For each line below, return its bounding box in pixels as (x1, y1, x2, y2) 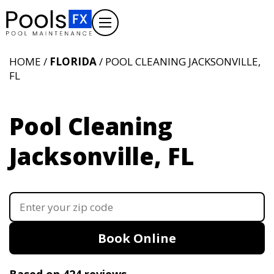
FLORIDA (50, 54, 97, 68)
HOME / (9, 54, 50, 68)
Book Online (98, 230, 176, 246)
